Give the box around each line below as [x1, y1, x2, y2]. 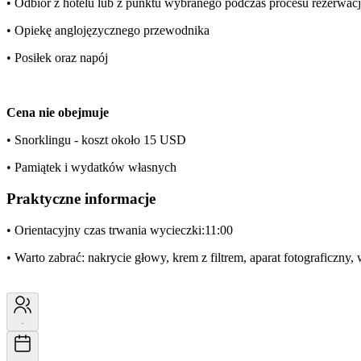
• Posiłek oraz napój [6, 51, 108, 65]
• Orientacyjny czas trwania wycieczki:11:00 [6, 222, 233, 237]
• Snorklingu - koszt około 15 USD [6, 133, 186, 147]
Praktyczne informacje [6, 189, 156, 207]
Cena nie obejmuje [6, 106, 109, 120]
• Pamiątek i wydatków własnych [6, 160, 176, 175]
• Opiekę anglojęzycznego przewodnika [6, 23, 210, 38]
